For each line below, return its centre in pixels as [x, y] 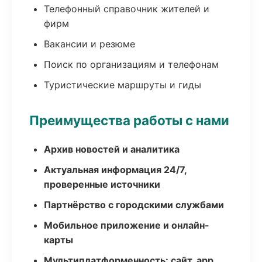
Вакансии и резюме [89, 44]
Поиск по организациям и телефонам [131, 64]
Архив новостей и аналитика [112, 149]
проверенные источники [102, 184]
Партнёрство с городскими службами [134, 205]
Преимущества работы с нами [129, 120]
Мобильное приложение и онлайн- [127, 225]
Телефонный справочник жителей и [127, 9]
